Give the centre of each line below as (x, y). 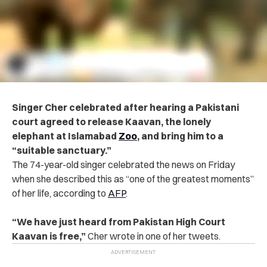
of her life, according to (60, 193)
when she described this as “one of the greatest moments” (133, 178)
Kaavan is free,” (49, 236)
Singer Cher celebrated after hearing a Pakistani (125, 107)
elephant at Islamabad (65, 136)
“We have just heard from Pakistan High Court (119, 221)
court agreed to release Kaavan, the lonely (111, 121)
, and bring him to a (180, 136)
